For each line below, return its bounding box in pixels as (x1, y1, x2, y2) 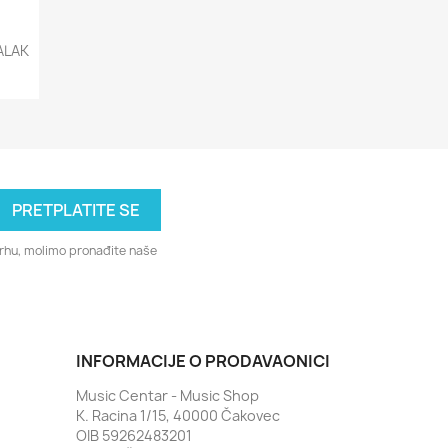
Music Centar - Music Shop (76, 385, 259, 405)
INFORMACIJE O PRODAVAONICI (76, 349, 330, 372)
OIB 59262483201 (76, 425, 192, 445)
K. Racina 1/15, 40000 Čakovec (76, 405, 280, 425)
